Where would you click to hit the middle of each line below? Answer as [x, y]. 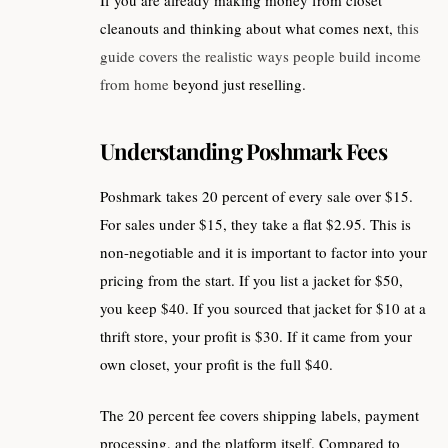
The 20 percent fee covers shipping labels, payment [259, 414]
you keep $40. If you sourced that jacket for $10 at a [263, 308]
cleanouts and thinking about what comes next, [248, 28]
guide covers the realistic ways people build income [260, 56]
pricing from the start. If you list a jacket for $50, [251, 280]
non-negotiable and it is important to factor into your [263, 252]
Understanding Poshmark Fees [243, 150]
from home [134, 84]
